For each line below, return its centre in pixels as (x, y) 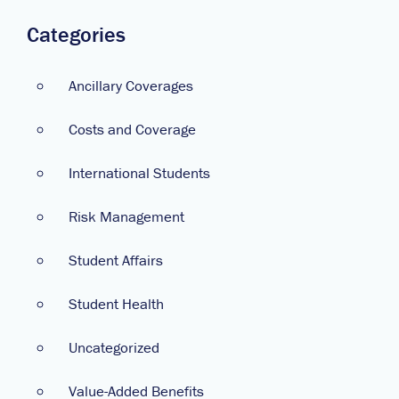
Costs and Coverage (132, 129)
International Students (139, 172)
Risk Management (126, 216)
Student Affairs (116, 260)
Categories (76, 34)
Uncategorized (114, 347)
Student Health (116, 303)
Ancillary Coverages (131, 85)
